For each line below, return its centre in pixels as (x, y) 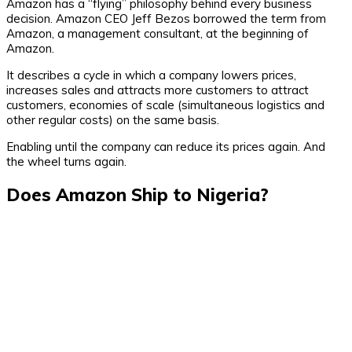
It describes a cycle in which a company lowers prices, (151, 75)
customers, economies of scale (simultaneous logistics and (165, 104)
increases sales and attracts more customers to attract (158, 90)
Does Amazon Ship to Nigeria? (137, 195)
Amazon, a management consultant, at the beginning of (158, 33)
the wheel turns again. (66, 161)
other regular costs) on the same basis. (113, 119)
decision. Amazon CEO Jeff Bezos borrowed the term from (166, 18)
